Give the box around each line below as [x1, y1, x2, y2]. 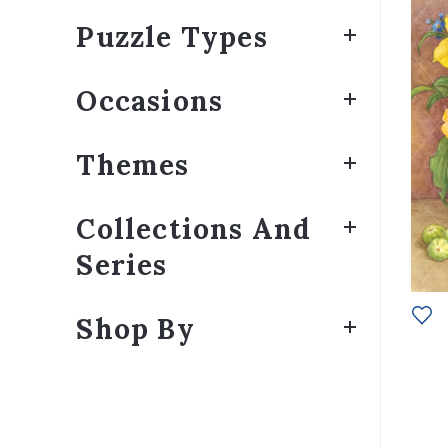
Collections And [76, 211, 312, 248]
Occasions [76, 83, 224, 120]
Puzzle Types [76, 19, 268, 56]
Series [76, 247, 168, 284]
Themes [76, 147, 190, 184]
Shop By [76, 311, 195, 348]
